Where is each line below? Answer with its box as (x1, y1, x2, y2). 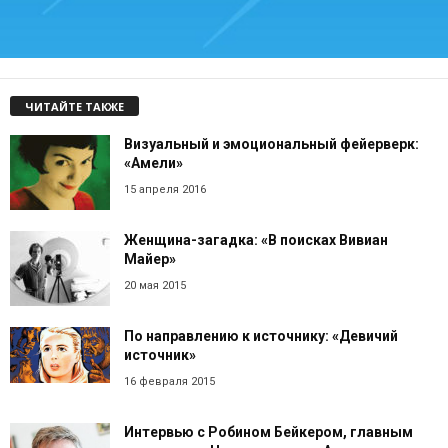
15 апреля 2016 (124, 182, 206, 196)
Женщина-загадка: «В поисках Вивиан (124, 231, 388, 248)
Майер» (124, 250, 176, 267)
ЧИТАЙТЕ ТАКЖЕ (25, 98, 124, 114)
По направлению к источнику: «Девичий (124, 327, 398, 344)
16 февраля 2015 (124, 374, 215, 388)
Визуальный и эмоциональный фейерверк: (124, 135, 419, 152)
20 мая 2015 (124, 278, 186, 292)
